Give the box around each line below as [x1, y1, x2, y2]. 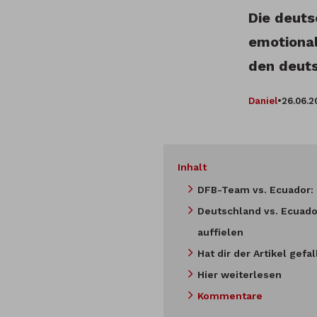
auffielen [197, 226, 243, 238]
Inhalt [178, 161, 207, 173]
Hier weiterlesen [197, 269, 282, 281]
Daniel [248, 95, 277, 106]
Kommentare [197, 290, 263, 302]
